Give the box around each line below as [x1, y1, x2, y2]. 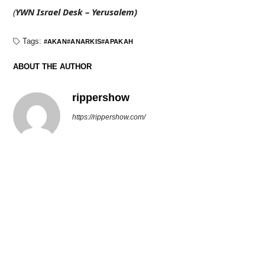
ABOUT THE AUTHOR [12, 62, 92, 71]
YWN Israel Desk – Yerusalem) [15, 5, 137, 18]
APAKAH [105, 37, 134, 45]
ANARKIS [70, 37, 102, 45]
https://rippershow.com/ [72, 112, 146, 121]
